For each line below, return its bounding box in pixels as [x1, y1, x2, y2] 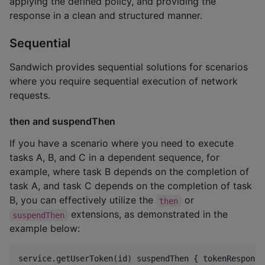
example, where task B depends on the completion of [9, 166, 249, 178]
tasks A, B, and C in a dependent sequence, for [9, 151, 219, 164]
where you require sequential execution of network [9, 75, 238, 87]
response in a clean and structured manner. [9, 9, 202, 22]
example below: [9, 222, 80, 235]
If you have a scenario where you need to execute [9, 137, 234, 150]
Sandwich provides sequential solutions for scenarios [9, 60, 248, 73]
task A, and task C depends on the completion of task [9, 180, 252, 192]
